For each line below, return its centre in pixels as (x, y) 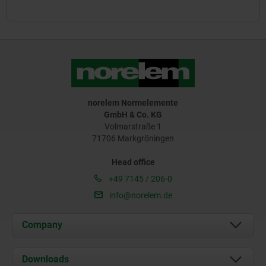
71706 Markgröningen (133, 138)
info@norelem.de (140, 195)
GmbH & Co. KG (133, 114)
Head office (133, 162)
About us (60, 256)
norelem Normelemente (133, 102)
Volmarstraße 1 (133, 126)
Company (42, 225)
